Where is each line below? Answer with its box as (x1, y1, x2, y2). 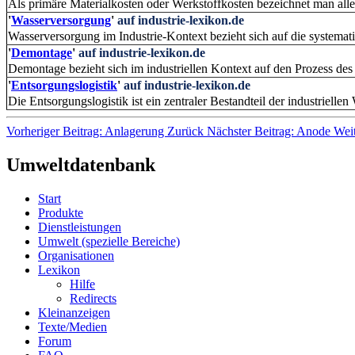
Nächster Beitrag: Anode (207, 124, 334, 139)
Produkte (38, 205, 83, 219)
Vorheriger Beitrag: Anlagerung (6, 124, 167, 139)
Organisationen (38, 248, 114, 262)
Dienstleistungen (38, 219, 121, 234)
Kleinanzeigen (38, 305, 110, 319)
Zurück (167, 124, 204, 139)
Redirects (70, 291, 116, 305)
